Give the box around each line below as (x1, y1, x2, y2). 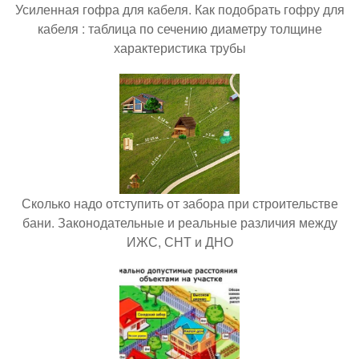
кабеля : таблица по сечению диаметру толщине (37, 19, 322, 38)
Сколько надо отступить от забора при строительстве (21, 194, 338, 213)
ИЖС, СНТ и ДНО (126, 232, 233, 252)
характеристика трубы (113, 38, 246, 58)
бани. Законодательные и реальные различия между (22, 213, 337, 232)
